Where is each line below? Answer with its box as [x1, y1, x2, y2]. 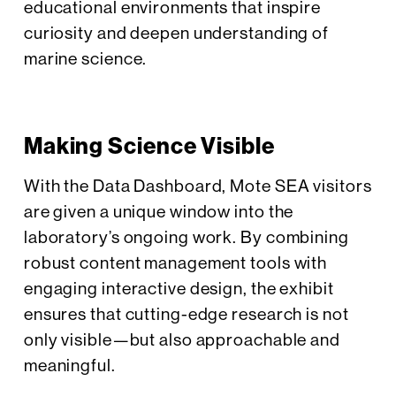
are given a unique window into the [23, 201, 294, 221]
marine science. [23, 49, 148, 69]
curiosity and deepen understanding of [23, 23, 330, 43]
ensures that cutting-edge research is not [23, 303, 349, 324]
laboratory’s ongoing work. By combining [23, 226, 349, 247]
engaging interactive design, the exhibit [23, 278, 334, 298]
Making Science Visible [23, 132, 275, 160]
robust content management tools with [23, 252, 328, 272]
